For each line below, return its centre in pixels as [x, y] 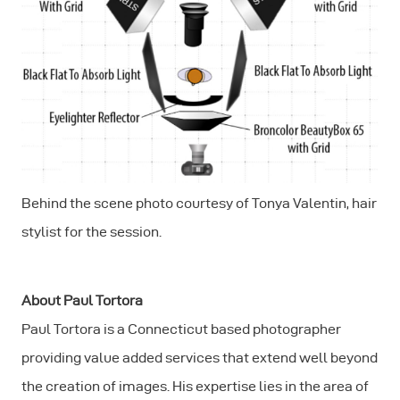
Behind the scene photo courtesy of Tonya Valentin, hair [199, 203]
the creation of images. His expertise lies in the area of [195, 386]
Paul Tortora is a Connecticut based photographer [181, 329]
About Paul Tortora [82, 300]
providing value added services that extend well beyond [200, 357]
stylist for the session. [92, 231]
